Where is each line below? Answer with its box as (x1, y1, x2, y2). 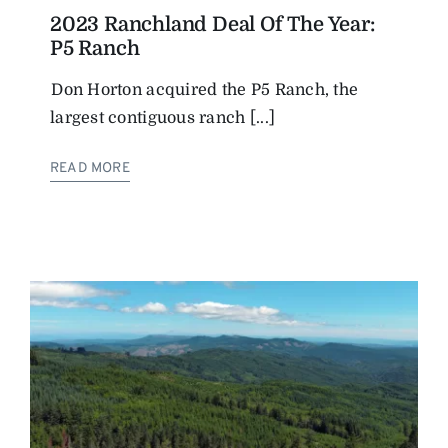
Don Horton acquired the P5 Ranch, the (50, 80, 359, 99)
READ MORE (50, 159, 130, 177)
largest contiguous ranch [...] (50, 108, 276, 127)
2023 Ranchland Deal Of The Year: (50, 12, 375, 36)
